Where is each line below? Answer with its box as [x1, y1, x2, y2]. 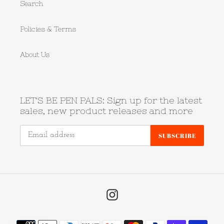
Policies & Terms [20, 25, 76, 33]
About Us [20, 50, 49, 59]
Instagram [117, 189, 153, 197]
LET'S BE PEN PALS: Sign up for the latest [20, 95, 202, 106]
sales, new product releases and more [20, 105, 193, 116]
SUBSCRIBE [158, 131, 196, 139]
